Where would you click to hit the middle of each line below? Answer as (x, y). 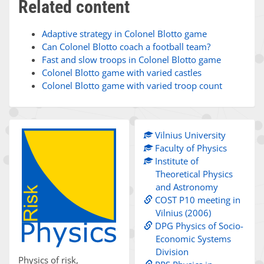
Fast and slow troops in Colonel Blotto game (131, 60)
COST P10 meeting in (197, 200)
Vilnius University (189, 135)
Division (172, 252)
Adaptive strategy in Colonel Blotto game (124, 34)
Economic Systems (194, 239)
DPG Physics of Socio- (198, 226)
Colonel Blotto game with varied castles (122, 72)
